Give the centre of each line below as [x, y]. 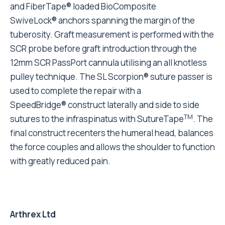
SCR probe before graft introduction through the [103, 48]
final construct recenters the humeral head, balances [112, 133]
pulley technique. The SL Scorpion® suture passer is [111, 77]
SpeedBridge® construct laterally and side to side [105, 105]
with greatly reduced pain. [60, 161]
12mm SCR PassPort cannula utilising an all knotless [108, 63]
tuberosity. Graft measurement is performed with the [112, 34]
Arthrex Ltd [33, 214]
